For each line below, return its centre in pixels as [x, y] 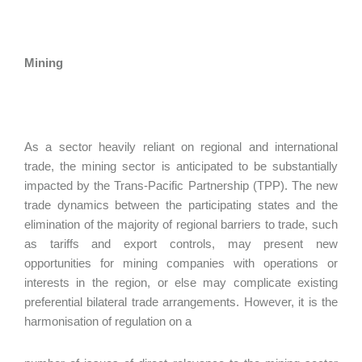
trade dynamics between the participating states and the [181, 205]
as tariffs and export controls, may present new [181, 244]
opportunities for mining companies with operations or [181, 263]
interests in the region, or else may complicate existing [181, 282]
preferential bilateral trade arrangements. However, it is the [181, 302]
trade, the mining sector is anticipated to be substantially [181, 166]
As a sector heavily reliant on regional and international [181, 147]
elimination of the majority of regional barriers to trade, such [181, 224]
